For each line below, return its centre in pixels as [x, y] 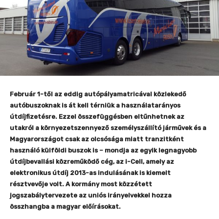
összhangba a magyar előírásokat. [65, 207]
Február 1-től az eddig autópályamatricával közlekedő [98, 94]
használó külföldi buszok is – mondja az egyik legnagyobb [103, 151]
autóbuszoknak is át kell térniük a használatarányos [95, 106]
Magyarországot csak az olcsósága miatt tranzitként [97, 139]
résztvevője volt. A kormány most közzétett [81, 184]
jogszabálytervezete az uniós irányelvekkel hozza [91, 196]
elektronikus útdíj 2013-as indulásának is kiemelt [90, 173]
